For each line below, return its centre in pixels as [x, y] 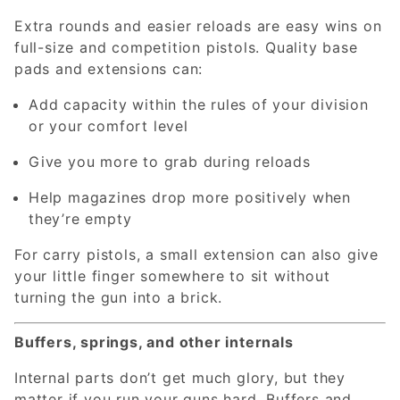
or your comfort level [108, 125]
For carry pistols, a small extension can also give [196, 254]
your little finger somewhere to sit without [172, 275]
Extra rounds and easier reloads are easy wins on [198, 25]
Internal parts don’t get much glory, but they [180, 377]
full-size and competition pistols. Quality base [186, 47]
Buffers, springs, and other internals [154, 342]
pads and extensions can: [109, 68]
